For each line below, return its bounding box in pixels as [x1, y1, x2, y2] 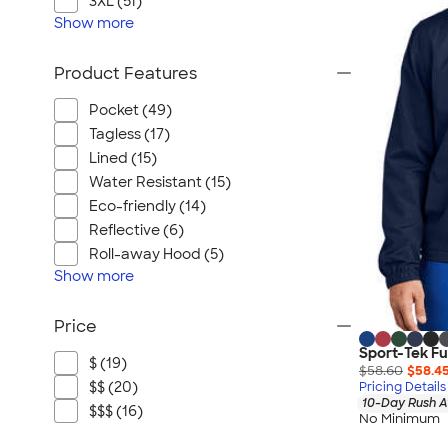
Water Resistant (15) [89, 173, 231, 191]
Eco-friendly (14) [89, 197, 206, 215]
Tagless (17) [89, 125, 170, 143]
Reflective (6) [89, 221, 184, 239]
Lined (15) [89, 149, 157, 167]
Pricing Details [359, 379, 446, 396]
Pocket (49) [89, 101, 172, 119]
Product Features [54, 63, 197, 84]
